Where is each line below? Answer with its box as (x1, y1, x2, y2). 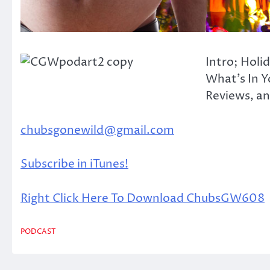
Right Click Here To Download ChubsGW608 (20, 190, 265, 206)
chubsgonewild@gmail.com (20, 122, 174, 138)
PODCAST (20, 227, 56, 237)
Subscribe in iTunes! (20, 156, 128, 172)
